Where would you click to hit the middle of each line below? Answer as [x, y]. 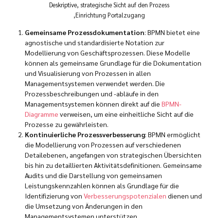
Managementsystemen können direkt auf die [93, 104]
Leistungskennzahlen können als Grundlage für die [102, 186]
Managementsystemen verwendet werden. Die [95, 83]
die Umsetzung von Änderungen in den [84, 206]
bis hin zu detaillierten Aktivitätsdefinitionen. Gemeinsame [113, 165]
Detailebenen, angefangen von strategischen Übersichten [113, 155]
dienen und [184, 196]
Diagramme [42, 114]
